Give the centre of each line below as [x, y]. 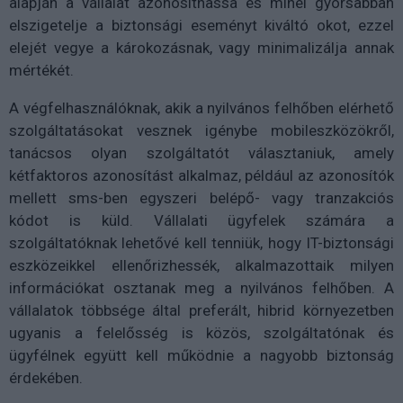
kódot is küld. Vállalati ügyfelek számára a [201, 220]
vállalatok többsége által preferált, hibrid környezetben [201, 310]
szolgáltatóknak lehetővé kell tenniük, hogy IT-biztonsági [201, 242]
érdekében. [46, 377]
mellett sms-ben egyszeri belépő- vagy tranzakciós [201, 197]
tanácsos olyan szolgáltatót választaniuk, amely [201, 152]
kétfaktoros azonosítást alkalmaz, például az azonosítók [201, 175]
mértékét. [41, 70]
